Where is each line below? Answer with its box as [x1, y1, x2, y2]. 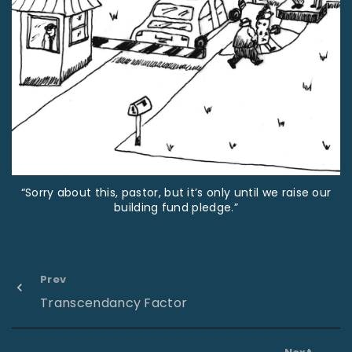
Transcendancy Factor [40, 293, 188, 312]
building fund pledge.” [113, 200, 239, 216]
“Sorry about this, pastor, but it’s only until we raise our [20, 185, 332, 201]
